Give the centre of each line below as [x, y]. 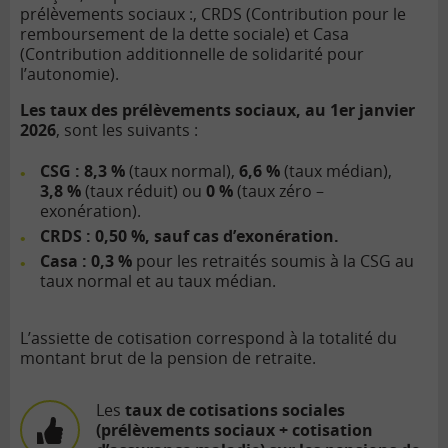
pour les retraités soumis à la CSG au [273, 261]
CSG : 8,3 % [82, 171]
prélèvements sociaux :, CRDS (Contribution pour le [213, 14]
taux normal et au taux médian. [158, 281]
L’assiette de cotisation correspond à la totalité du [208, 338]
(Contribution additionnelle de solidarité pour [192, 54]
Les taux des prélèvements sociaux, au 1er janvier [217, 110]
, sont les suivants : [127, 130]
